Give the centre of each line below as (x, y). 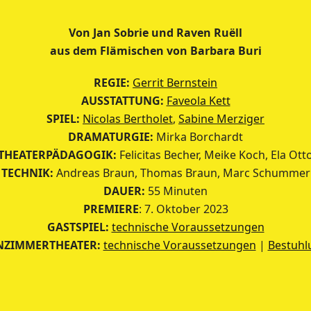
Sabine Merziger (221, 119)
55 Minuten (178, 191)
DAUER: (126, 191)
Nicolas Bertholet (128, 119)
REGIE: (112, 83)
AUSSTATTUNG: (122, 101)
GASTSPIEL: (78, 227)
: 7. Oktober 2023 (183, 209)
